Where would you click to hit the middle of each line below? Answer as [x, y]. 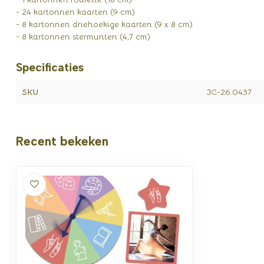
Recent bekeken [62, 141]
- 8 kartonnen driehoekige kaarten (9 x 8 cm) [104, 24]
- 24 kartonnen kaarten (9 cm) [75, 11]
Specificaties [50, 67]
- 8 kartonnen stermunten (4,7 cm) [83, 36]
